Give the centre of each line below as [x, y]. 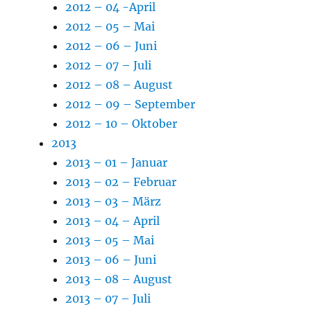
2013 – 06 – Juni [111, 259]
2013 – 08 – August [119, 279]
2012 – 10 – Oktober [121, 123]
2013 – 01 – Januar [117, 162]
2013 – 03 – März [114, 201]
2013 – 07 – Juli [108, 298]
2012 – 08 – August [119, 84]
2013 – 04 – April [113, 220]
